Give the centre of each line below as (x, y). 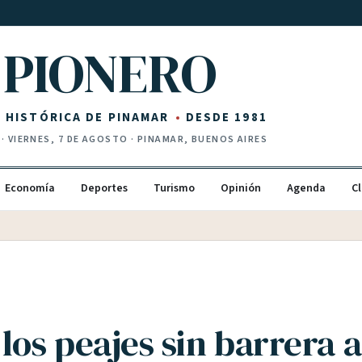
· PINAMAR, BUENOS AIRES (198, 139)
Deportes (104, 188)
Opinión (241, 188)
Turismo (174, 188)
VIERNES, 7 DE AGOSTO (68, 139)
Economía (30, 188)
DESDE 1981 (226, 117)
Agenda (306, 188)
